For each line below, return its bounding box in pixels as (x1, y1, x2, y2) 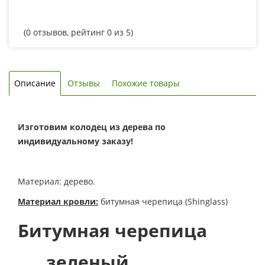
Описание (14, 77, 56, 89)
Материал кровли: (18, 196, 98, 208)
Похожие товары (112, 77, 180, 89)
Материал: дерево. (18, 176, 95, 188)
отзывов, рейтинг (31, 27, 107, 38)
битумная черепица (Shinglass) (98, 196, 228, 208)
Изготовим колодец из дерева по (18, 121, 166, 133)
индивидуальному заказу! (18, 135, 133, 147)
